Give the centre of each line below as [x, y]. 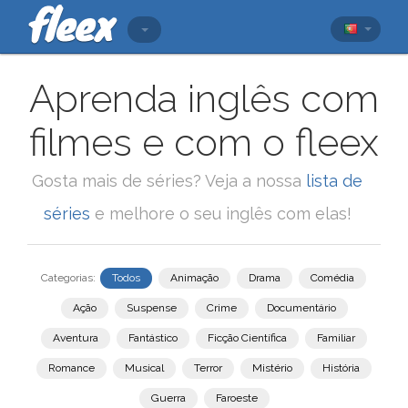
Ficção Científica [247, 338]
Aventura [76, 338]
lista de [334, 181]
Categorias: [68, 278]
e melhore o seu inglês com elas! [220, 214]
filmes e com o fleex [204, 143]
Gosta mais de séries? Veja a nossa [169, 181]
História [341, 368]
